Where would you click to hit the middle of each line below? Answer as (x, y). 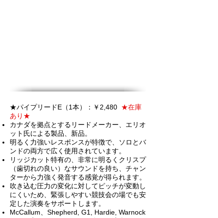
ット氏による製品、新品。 (51, 133)
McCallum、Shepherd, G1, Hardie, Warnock (78, 212)
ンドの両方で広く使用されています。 (69, 151)
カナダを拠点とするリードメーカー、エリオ (78, 125)
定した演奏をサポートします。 (58, 203)
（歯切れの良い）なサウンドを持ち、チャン (78, 168)
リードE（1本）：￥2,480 (79, 107)
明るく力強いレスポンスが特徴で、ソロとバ (78, 142)
